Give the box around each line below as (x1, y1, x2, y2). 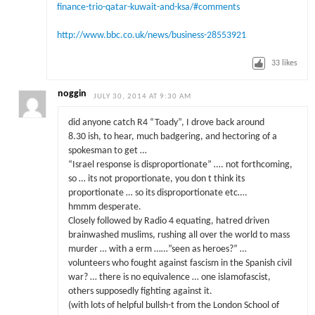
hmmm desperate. (67, 202, 141, 212)
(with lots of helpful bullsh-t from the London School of (67, 301, 279, 311)
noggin (58, 89, 87, 98)
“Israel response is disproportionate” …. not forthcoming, (67, 160, 292, 170)
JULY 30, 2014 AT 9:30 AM (94, 92, 192, 101)
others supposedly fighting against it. (67, 287, 212, 297)
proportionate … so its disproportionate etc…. (67, 188, 247, 198)
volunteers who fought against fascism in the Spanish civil (67, 259, 292, 269)
